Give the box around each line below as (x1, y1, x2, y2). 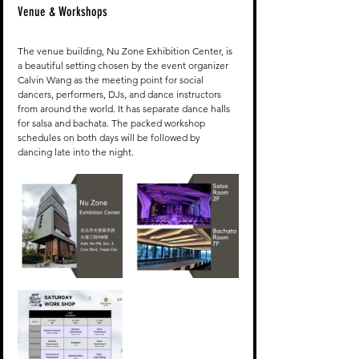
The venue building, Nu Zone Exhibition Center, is (18, 45, 235, 58)
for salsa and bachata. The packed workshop (18, 117, 208, 130)
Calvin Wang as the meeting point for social (18, 74, 206, 87)
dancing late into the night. (18, 146, 134, 159)
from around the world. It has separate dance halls (18, 103, 232, 115)
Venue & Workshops (18, 4, 107, 20)
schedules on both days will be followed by (18, 131, 203, 144)
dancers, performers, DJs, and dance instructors (18, 88, 224, 101)
